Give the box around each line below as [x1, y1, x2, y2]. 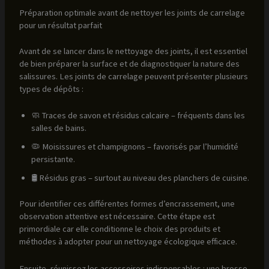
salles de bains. [31, 122, 86, 134]
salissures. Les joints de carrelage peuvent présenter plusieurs [19, 70, 248, 82]
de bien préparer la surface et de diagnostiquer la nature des [19, 58, 240, 69]
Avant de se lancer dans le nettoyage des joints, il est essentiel [19, 45, 247, 56]
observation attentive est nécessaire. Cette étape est [19, 211, 215, 222]
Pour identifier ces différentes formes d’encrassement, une [19, 198, 235, 210]
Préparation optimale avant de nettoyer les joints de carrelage [19, 7, 245, 19]
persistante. [31, 154, 75, 165]
